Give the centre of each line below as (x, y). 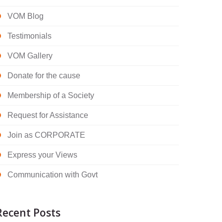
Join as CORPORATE (46, 135)
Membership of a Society (51, 95)
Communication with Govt (53, 175)
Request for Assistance (48, 115)
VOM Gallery (30, 56)
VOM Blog (26, 16)
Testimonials (29, 36)
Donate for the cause (44, 76)
